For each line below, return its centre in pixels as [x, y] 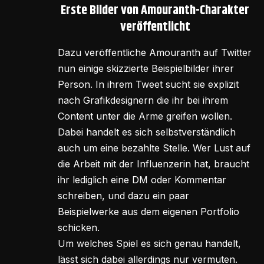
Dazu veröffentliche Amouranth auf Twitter [155, 52]
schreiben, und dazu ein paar [123, 195]
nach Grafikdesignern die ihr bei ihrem [143, 100]
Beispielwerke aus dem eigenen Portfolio [148, 211]
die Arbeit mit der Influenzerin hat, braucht [154, 164]
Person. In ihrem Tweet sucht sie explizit [148, 84]
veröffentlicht [155, 27]
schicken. [79, 227]
